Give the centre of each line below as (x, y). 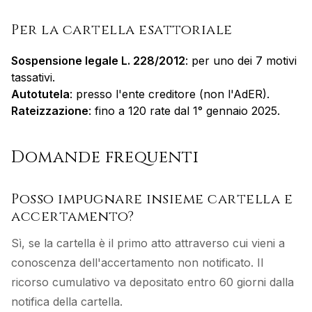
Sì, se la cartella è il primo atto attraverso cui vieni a (148, 243)
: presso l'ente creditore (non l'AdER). (170, 94)
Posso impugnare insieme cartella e (152, 199)
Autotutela (40, 94)
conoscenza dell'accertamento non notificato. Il (137, 263)
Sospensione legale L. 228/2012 (98, 61)
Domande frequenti (105, 157)
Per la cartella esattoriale (122, 30)
